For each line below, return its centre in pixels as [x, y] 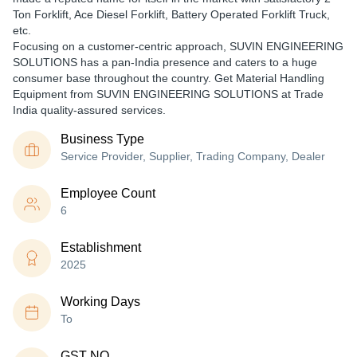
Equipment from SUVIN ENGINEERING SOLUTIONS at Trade [168, 94]
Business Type [102, 139]
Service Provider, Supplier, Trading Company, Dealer [193, 156]
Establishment [101, 247]
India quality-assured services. [89, 110]
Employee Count [108, 193]
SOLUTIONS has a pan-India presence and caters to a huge [165, 62]
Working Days [100, 302]
